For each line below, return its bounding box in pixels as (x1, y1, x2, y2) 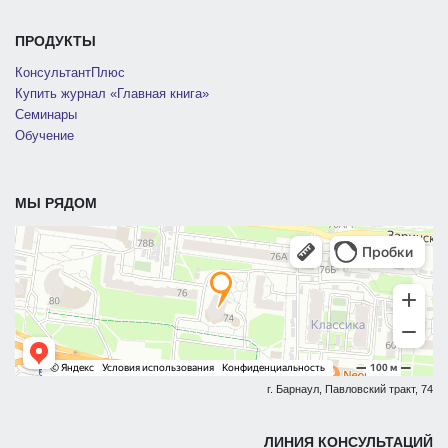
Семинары (15, 108, 77, 123)
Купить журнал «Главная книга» (15, 86, 209, 101)
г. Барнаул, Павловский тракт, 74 (267, 383, 433, 396)
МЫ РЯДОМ (15, 195, 97, 212)
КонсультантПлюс (15, 65, 125, 80)
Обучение (15, 129, 74, 144)
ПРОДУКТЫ (15, 32, 96, 49)
